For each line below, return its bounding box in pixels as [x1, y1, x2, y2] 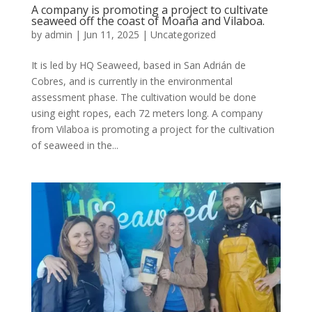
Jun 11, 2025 [83, 27, 139, 41]
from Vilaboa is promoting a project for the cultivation [31, 122, 274, 136]
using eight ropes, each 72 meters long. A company [31, 106, 263, 120]
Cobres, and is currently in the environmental [31, 74, 233, 88]
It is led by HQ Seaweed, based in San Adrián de [31, 58, 246, 72]
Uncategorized [150, 27, 216, 41]
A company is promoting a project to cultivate [31, 1, 268, 17]
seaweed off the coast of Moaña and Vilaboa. [31, 13, 265, 29]
